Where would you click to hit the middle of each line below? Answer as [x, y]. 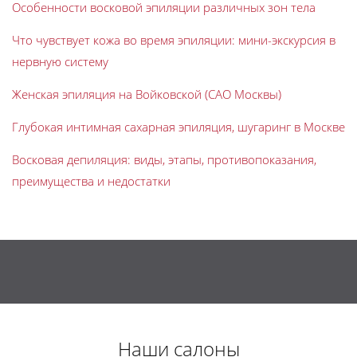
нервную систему [60, 62]
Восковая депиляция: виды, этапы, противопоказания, [164, 160]
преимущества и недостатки [91, 181]
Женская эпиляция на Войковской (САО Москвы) [147, 94]
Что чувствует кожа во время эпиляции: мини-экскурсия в [174, 40]
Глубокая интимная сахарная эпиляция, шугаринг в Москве [178, 127]
